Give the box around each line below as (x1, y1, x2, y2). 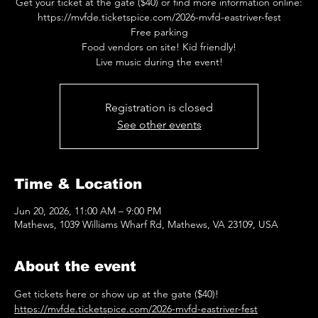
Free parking (130, 26, 188, 39)
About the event (14, 258, 136, 275)
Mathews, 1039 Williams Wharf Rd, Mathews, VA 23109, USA (14, 218, 278, 231)
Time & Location (14, 176, 142, 192)
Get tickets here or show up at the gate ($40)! (14, 287, 221, 301)
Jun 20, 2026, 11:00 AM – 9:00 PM (14, 204, 161, 218)
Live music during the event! (95, 55, 223, 69)
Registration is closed (105, 101, 213, 115)
